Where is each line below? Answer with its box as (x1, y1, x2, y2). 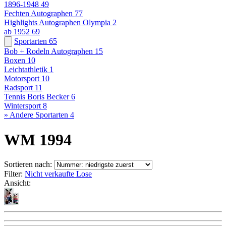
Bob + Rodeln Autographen (4, 47, 93, 56)
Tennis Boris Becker (4, 92, 71, 101)
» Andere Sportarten (4, 110, 68, 120)
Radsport (4, 83, 33, 92)
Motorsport (4, 74, 39, 83)
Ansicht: (4, 179, 31, 188)
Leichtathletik (4, 65, 47, 74)
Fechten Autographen (4, 9, 73, 18)
